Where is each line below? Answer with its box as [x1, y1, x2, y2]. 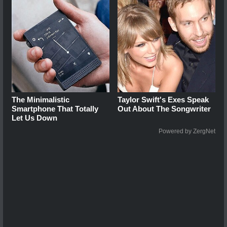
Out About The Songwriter [118, 104, 211, 113]
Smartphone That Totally [12, 104, 98, 113]
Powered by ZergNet [159, 127, 215, 135]
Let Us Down [12, 113, 57, 122]
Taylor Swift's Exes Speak [118, 95, 209, 104]
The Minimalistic [12, 95, 69, 104]
